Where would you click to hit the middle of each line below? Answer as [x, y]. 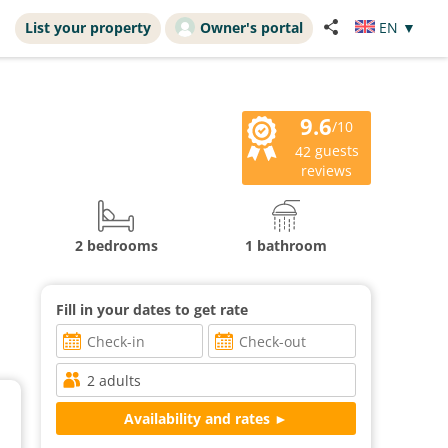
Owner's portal [251, 27]
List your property [88, 27]
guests [334, 150]
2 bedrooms [116, 245]
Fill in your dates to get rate [152, 309]
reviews [327, 170]
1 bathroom [286, 245]
